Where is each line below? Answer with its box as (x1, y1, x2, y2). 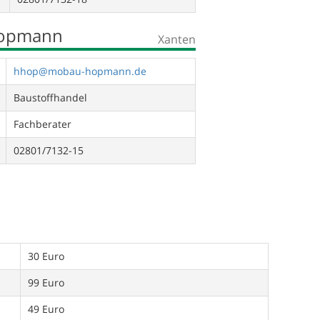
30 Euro (28, 249, 64, 263)
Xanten (157, 31, 196, 47)
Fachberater (13, 117, 71, 131)
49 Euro (28, 302, 64, 316)
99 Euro (28, 276, 64, 289)
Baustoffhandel (13, 91, 87, 104)
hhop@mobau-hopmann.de (13, 64, 146, 78)
